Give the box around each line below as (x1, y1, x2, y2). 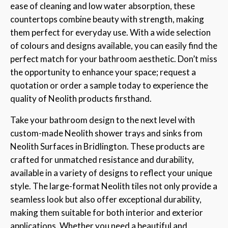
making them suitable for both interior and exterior (10, 207, 203, 218)
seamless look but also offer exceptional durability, (10, 193, 202, 205)
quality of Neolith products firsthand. (10, 93, 152, 104)
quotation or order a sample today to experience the (10, 79, 208, 91)
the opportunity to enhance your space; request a (10, 66, 196, 77)
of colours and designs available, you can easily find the (10, 40, 217, 51)
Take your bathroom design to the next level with (10, 114, 195, 125)
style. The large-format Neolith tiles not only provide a (10, 180, 217, 191)
